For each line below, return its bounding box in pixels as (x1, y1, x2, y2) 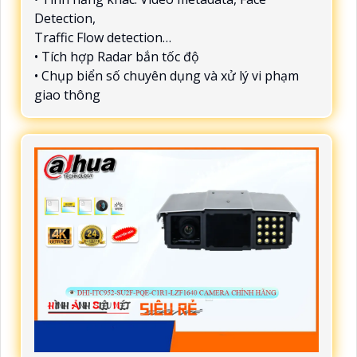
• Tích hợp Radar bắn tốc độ (34, 47, 199, 65)
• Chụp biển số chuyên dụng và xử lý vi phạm (34, 66, 299, 84)
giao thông (34, 85, 100, 104)
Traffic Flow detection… (34, 28, 171, 46)
